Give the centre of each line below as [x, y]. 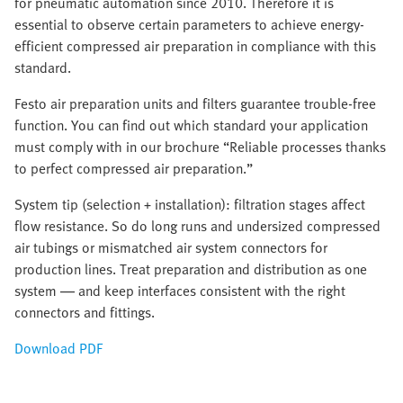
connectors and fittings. [85, 312]
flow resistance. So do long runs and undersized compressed [197, 226]
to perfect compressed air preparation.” [134, 168]
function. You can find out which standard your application [191, 125]
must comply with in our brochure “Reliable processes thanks [200, 147]
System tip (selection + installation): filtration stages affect [190, 204]
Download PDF [58, 348]
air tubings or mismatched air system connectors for [171, 247]
